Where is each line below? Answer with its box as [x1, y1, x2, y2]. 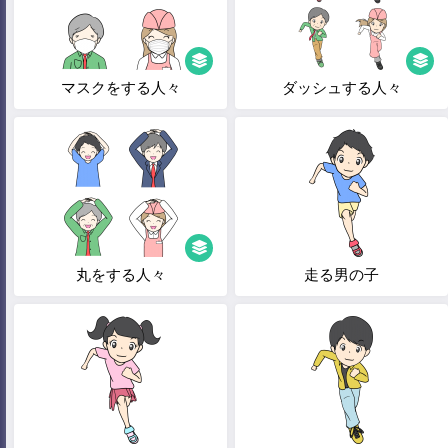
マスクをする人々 [60, 78, 181, 96]
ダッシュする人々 [281, 78, 402, 96]
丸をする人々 [75, 265, 166, 283]
